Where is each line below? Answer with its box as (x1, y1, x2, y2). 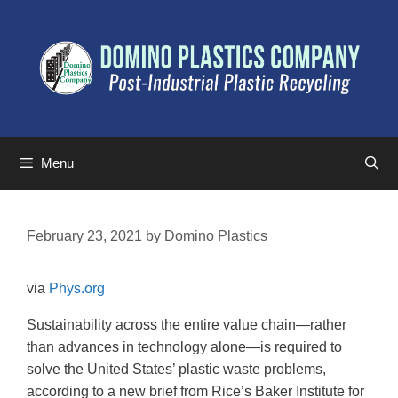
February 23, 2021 (27, 227, 142, 243)
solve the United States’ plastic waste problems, (27, 361, 326, 377)
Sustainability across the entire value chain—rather (27, 316, 346, 332)
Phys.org (49, 280, 105, 296)
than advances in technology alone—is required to (27, 338, 342, 354)
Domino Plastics (164, 227, 267, 243)
